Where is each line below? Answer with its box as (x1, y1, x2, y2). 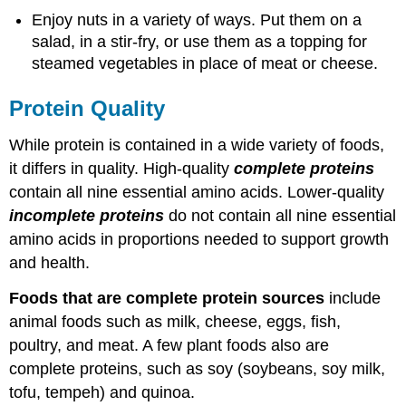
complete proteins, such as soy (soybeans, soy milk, (9, 359, 386, 378)
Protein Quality (9, 96, 166, 121)
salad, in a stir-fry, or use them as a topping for (32, 33, 368, 52)
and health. (9, 253, 91, 272)
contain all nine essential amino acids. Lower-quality (9, 182, 385, 201)
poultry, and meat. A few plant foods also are (9, 335, 330, 354)
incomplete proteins (9, 206, 165, 225)
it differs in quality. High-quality (9, 159, 230, 178)
